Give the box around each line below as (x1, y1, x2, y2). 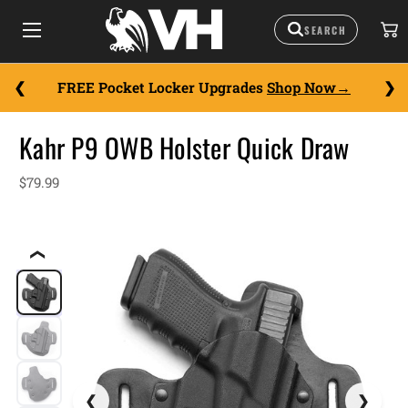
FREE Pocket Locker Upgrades (57, 78, 267, 97)
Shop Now (267, 78, 336, 97)
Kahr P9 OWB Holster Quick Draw (19, 127, 350, 168)
